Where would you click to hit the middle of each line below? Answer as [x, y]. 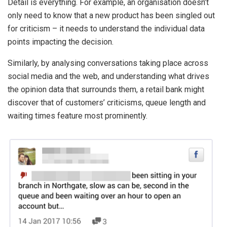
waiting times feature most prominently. [78, 116]
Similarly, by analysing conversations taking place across [108, 63]
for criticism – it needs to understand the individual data [106, 29]
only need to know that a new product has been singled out [111, 16]
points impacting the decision [60, 42]
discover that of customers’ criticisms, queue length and [107, 103]
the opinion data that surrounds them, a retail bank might [106, 90]
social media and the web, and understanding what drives [108, 77]
